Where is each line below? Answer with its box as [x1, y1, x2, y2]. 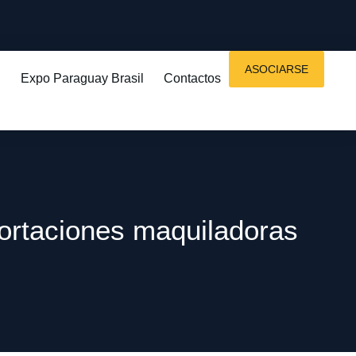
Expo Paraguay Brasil [21, 72, 144, 85]
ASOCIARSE [245, 63, 308, 75]
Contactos [164, 72, 221, 85]
